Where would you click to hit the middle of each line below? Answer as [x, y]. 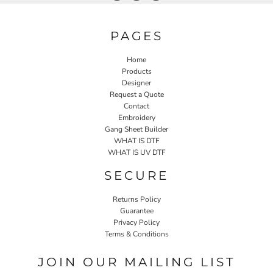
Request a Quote [136, 94]
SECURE [136, 175]
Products [136, 71]
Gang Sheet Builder [136, 129]
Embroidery [136, 117]
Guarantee [136, 211]
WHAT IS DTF [136, 140]
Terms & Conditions [136, 234]
